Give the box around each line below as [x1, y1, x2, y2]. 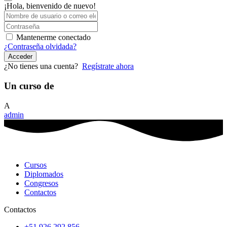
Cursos [24, 161, 47, 170]
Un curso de [4, 81, 54, 92]
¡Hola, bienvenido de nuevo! [4, 2, 96, 11]
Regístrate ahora [82, 62, 134, 71]
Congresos [24, 179, 58, 188]
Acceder [8, 53, 32, 61]
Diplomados [24, 170, 63, 179]
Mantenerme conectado [16, 33, 91, 42]
